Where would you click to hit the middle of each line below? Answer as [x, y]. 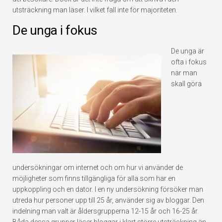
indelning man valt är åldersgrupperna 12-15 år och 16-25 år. [106, 211]
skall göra [186, 84]
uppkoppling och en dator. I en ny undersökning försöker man [108, 189]
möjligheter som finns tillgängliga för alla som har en [94, 178]
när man [184, 73]
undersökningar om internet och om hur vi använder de [98, 167]
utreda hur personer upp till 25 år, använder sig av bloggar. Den [108, 200]
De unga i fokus [55, 30]
